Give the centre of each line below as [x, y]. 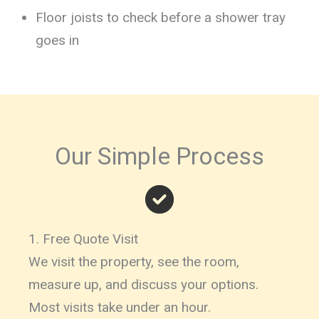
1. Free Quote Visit [83, 239]
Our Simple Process [159, 156]
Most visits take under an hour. [120, 307]
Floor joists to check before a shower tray [161, 17]
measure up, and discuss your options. [143, 284]
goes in [57, 40]
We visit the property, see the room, [134, 261]
